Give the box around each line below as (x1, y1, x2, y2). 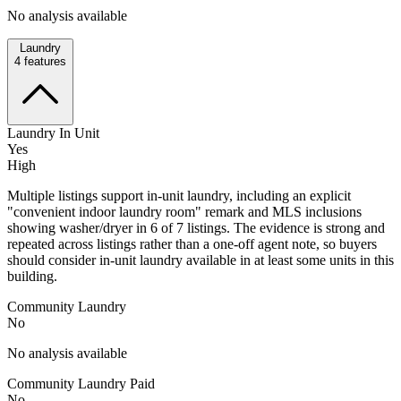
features (21, 54, 66, 68)
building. (7, 268, 57, 284)
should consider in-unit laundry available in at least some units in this (7, 252, 394, 268)
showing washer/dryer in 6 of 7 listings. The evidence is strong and (7, 219, 385, 235)
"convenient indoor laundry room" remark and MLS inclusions (7, 203, 362, 219)
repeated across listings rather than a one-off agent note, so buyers (7, 235, 377, 252)
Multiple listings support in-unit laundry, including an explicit (7, 187, 351, 203)
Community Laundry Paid (7, 375, 155, 391)
